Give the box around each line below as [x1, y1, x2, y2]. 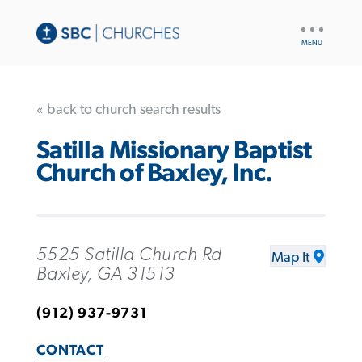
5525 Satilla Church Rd [36, 244, 222, 264]
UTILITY [297, 19, 337, 30]
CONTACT [36, 343, 104, 358]
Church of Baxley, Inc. [36, 161, 273, 187]
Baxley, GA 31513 [36, 263, 175, 284]
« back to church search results [36, 102, 221, 117]
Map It [271, 250, 310, 265]
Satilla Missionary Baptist [36, 138, 312, 164]
